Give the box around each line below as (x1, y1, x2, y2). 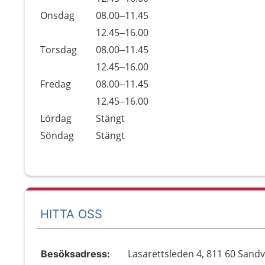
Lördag (40, 112, 72, 125)
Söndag (40, 129, 74, 142)
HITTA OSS (40, 206, 102, 221)
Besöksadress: (41, 248, 110, 260)
